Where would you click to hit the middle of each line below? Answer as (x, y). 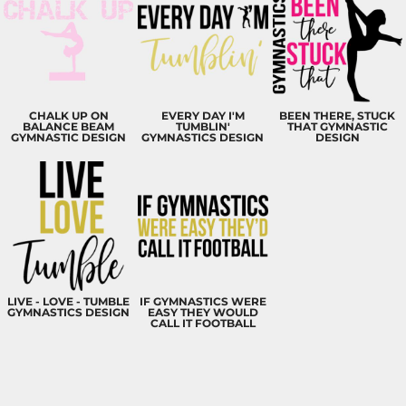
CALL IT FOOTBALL (203, 324)
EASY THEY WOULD (203, 313)
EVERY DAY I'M (203, 115)
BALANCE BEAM (69, 126)
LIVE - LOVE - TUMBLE (69, 302)
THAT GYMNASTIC (337, 126)
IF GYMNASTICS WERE (203, 302)
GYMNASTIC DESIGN (69, 137)
